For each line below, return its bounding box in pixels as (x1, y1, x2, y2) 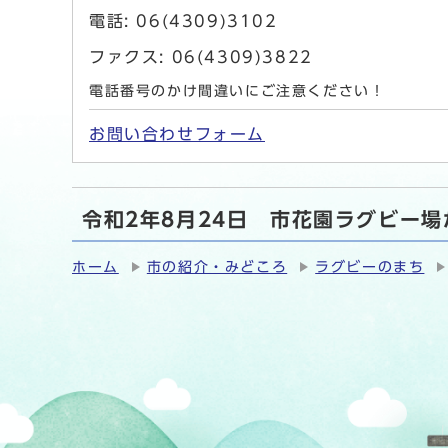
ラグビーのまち (315, 260, 425, 275)
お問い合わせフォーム (89, 126, 265, 143)
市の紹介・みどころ (146, 260, 288, 275)
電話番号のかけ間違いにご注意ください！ (89, 84, 386, 99)
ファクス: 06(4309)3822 (89, 49, 313, 66)
